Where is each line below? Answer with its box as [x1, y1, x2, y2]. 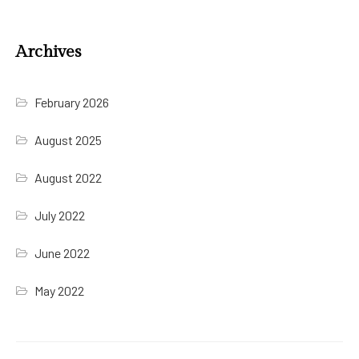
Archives [16, 41, 81, 62]
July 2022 [34, 207, 86, 223]
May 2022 [34, 282, 85, 298]
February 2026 [34, 94, 110, 110]
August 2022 [34, 169, 103, 185]
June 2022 [34, 244, 91, 260]
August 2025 [34, 131, 103, 147]
